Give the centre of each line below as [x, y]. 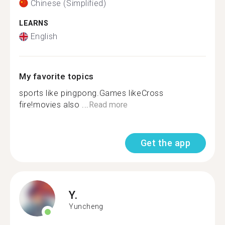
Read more [108, 105]
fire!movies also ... [54, 105]
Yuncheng [86, 206]
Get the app [165, 143]
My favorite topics [57, 76]
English [44, 36]
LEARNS [34, 23]
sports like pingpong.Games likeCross [91, 93]
